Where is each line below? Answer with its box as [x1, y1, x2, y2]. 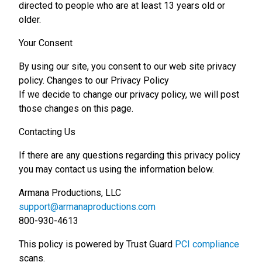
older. [19, 14, 41, 25]
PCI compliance [175, 239, 239, 250]
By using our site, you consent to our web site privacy [19, 61, 236, 72]
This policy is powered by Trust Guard [19, 239, 175, 250]
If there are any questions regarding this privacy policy [19, 150, 240, 161]
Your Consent [19, 37, 73, 49]
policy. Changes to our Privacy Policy [19, 75, 169, 86]
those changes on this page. [19, 103, 133, 114]
